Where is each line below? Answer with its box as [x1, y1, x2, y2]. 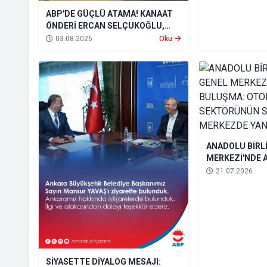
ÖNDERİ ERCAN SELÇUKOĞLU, [46, 21, 164, 31]
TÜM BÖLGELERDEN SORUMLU [46, 33, 169, 43]
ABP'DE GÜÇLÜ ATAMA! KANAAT [46, 9, 173, 19]
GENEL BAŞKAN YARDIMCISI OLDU [46, 45, 180, 55]
